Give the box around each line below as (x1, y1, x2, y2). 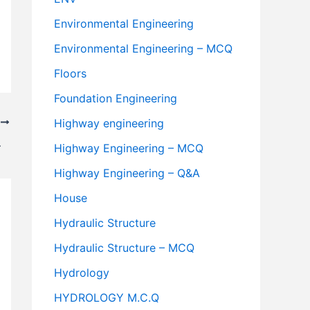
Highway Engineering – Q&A (54, 166, 200, 181)
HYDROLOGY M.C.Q (54, 291, 159, 305)
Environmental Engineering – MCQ (54, 42, 232, 56)
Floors (54, 66, 86, 81)
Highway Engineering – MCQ (54, 141, 203, 156)
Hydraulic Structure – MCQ (54, 241, 194, 255)
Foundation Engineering (54, 91, 177, 106)
